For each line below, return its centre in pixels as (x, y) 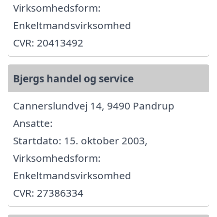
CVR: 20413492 (48, 42)
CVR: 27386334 (48, 193)
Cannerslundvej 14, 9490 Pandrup (94, 105)
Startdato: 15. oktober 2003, (80, 140)
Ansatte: (33, 123)
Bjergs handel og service (73, 78)
